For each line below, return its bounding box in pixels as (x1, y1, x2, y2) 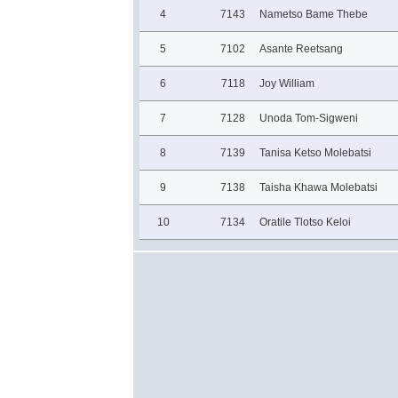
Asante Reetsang (259, 43, 343, 55)
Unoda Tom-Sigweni (259, 112, 358, 124)
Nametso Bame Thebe (259, 8, 368, 20)
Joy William (259, 77, 314, 90)
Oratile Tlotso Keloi (259, 216, 351, 228)
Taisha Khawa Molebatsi (259, 181, 378, 194)
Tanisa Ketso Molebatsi (259, 147, 371, 159)
